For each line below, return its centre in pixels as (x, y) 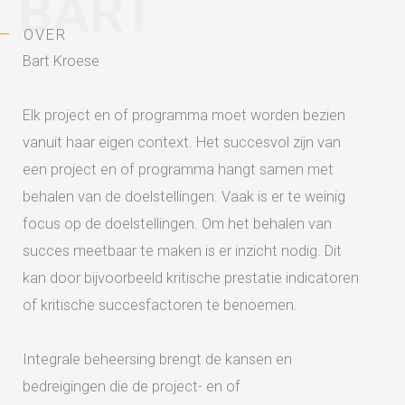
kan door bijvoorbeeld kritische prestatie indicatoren (191, 278)
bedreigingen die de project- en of (132, 386)
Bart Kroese (61, 61)
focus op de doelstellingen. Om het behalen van (177, 224)
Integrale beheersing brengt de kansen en (157, 359)
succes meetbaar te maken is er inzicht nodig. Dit (182, 251)
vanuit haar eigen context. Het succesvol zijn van (182, 142)
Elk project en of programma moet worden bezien (184, 115)
